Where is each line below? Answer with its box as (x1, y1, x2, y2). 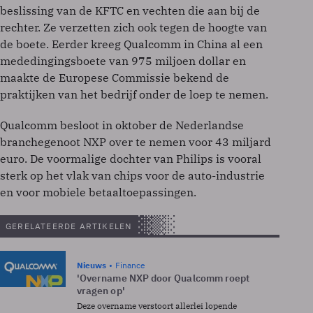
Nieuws (77, 259, 106, 270)
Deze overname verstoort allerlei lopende (77, 300, 237, 311)
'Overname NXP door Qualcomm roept (77, 271, 250, 284)
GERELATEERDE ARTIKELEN (6, 220, 132, 231)
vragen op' (77, 284, 125, 297)
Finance (115, 259, 145, 270)
